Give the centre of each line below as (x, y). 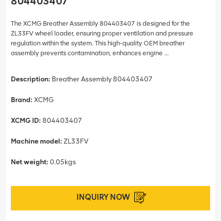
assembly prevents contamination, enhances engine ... (90, 53)
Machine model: (37, 141)
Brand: (22, 100)
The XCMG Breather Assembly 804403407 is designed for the (100, 23)
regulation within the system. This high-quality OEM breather (98, 43)
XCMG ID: (27, 120)
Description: (31, 79)
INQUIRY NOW (103, 197)
